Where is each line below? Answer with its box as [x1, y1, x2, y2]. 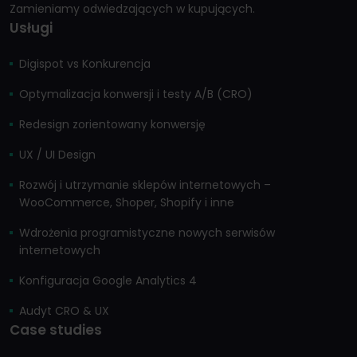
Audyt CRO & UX [19, 303, 109, 320]
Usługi [10, 18, 53, 38]
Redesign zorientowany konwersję [19, 116, 206, 133]
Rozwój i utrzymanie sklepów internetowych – [19, 177, 271, 194]
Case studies [10, 320, 102, 340]
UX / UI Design [19, 147, 96, 163]
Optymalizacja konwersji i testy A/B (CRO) [19, 86, 253, 103]
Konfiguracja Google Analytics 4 [19, 273, 197, 289]
